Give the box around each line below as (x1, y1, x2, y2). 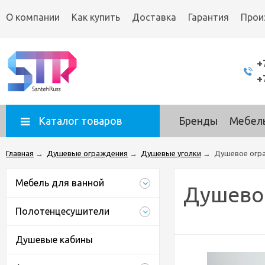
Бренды (179, 115, 218, 127)
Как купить (72, 12, 120, 22)
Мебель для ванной (15, 177, 104, 188)
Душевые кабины (15, 234, 93, 245)
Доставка (132, 12, 176, 22)
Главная (6, 149, 34, 157)
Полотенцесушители (15, 206, 109, 216)
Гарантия (188, 12, 229, 22)
